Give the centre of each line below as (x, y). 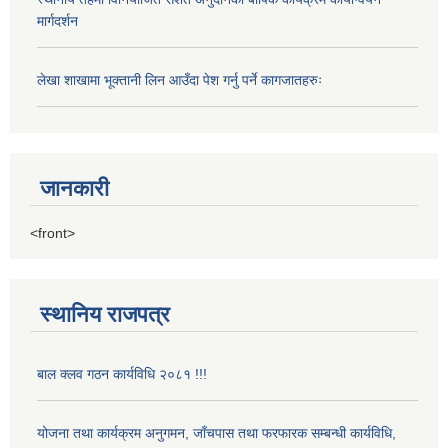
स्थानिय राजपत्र (105, 314)
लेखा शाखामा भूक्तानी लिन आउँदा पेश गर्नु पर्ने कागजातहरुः (179, 80)
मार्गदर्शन (57, 21)
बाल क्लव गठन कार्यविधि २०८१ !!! (122, 373)
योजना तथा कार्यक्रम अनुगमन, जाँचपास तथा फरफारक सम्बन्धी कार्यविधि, (216, 432)
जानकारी (74, 188)
